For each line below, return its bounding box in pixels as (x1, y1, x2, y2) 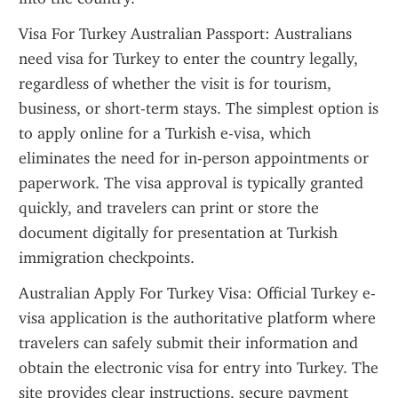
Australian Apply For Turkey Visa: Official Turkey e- (19, 283, 376, 303)
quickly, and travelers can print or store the (19, 198, 319, 218)
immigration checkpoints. (19, 248, 195, 267)
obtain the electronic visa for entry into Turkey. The (19, 358, 378, 378)
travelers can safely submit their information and (19, 333, 358, 353)
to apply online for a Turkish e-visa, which (19, 123, 311, 143)
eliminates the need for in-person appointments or (19, 148, 369, 168)
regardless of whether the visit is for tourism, (19, 74, 331, 93)
